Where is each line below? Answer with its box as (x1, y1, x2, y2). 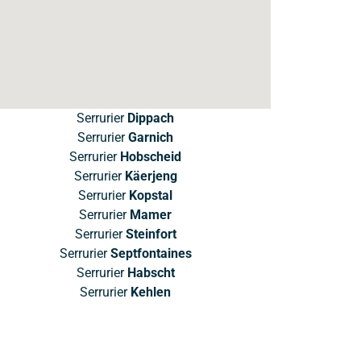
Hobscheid (120, 148, 182, 164)
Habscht (127, 264, 175, 280)
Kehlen (131, 284, 172, 300)
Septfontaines (110, 245, 192, 261)
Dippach (127, 110, 175, 126)
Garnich (128, 129, 174, 145)
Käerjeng (124, 168, 177, 184)
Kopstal (129, 187, 173, 203)
